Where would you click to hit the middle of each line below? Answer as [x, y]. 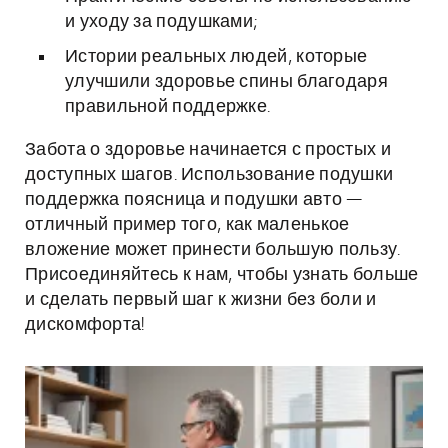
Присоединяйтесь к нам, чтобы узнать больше [222, 275]
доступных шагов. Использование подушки [209, 175]
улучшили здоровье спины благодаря [226, 82]
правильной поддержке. [168, 107]
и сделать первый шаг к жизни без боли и [201, 300]
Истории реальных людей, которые [216, 57]
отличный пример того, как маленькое [187, 225]
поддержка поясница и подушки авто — [194, 200]
